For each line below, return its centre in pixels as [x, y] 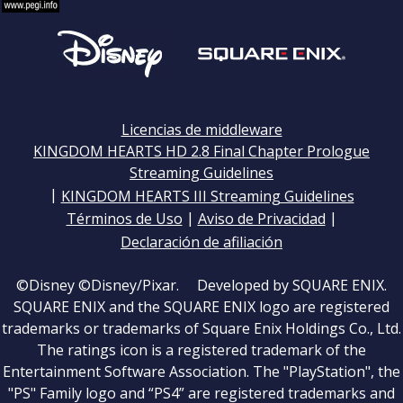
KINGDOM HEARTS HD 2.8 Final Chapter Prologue [201, 152]
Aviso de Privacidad [261, 219]
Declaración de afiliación [201, 242]
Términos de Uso [124, 219]
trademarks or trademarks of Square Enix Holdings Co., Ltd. [201, 329]
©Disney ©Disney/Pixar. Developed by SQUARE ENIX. [201, 286]
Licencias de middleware [201, 130]
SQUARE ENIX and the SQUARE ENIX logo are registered [201, 307]
